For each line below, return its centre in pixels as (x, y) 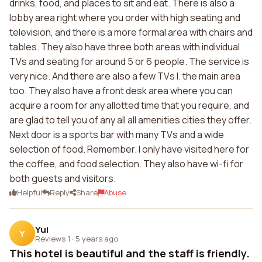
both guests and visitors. (63, 178)
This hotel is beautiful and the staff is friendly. (130, 253)
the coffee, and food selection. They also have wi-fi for (126, 164)
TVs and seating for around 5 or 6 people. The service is (129, 61)
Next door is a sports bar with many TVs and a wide (117, 135)
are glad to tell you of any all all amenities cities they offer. (130, 120)
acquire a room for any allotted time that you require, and (129, 105)
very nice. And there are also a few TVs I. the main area (125, 76)
